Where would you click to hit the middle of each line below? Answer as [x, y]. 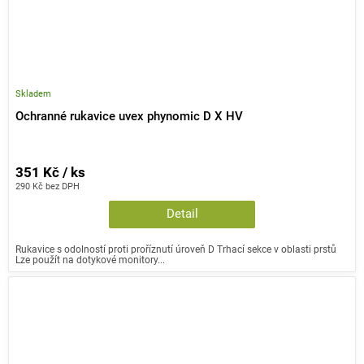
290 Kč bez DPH [48, 186]
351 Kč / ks [50, 172]
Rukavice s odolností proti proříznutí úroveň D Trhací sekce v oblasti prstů [176, 249]
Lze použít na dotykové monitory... [90, 259]
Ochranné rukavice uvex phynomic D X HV [129, 117]
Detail [182, 214]
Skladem [33, 93]
